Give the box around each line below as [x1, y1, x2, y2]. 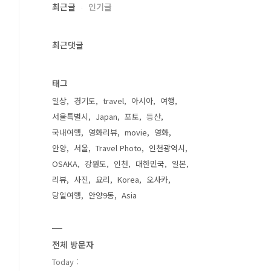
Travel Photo [96, 142, 142, 154]
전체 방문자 [52, 238, 94, 250]
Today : [52, 256, 79, 267]
